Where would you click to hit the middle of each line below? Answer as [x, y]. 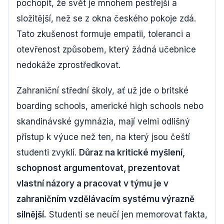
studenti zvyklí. [48, 152]
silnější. [31, 214]
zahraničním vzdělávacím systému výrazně [105, 199]
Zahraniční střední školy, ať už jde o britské [102, 90]
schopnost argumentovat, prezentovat [98, 168]
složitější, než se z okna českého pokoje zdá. [106, 18]
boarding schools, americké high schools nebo [110, 106]
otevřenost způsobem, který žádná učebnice [106, 49]
